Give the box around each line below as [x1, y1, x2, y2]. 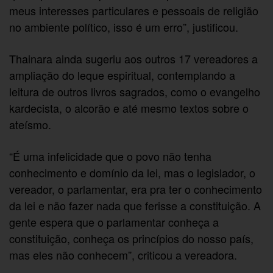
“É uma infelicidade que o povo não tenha [9, 147, 212, 164]
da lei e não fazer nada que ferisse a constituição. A [9, 197, 261, 213]
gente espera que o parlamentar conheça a [9, 213, 219, 230]
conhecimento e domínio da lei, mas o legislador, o [9, 164, 256, 180]
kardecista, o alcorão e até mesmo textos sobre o [9, 99, 249, 116]
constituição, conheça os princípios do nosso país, [9, 230, 254, 246]
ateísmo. [9, 116, 51, 132]
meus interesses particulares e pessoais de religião [9, 2, 259, 19]
